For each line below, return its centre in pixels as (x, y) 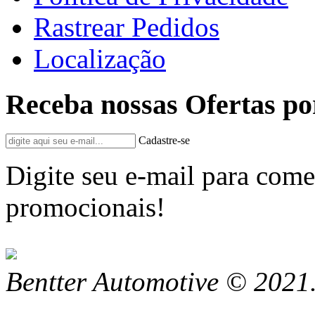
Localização (100, 58)
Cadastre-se (164, 141)
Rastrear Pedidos (127, 27)
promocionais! (85, 207)
